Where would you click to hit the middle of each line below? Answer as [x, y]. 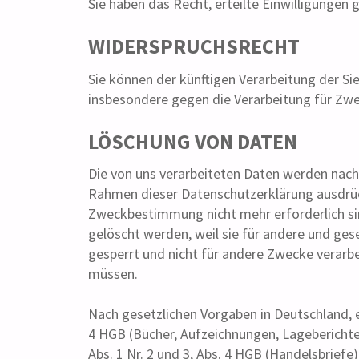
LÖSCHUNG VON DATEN [193, 141]
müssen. [113, 274]
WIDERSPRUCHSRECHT [194, 46]
